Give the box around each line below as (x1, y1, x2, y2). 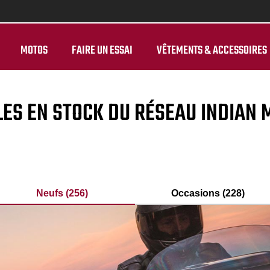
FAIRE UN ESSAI (72, 42, 133, 60)
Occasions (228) (171, 188, 245, 198)
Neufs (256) (36, 188, 89, 198)
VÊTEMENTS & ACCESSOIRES (157, 42, 267, 60)
